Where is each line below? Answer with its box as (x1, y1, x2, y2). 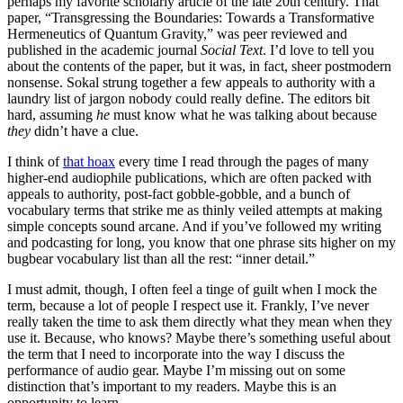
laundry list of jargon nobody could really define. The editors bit (7, 90, 370, 106)
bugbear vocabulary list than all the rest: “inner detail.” (7, 250, 315, 266)
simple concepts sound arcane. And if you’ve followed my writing (7, 218, 381, 234)
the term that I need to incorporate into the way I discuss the (7, 345, 345, 362)
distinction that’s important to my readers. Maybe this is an (7, 378, 336, 394)
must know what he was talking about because (110, 106, 377, 122)
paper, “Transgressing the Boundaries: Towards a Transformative (7, 9, 374, 25)
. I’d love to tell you (263, 41, 374, 58)
